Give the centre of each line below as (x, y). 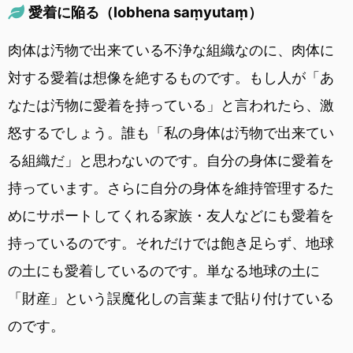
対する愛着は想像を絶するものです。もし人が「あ (171, 77)
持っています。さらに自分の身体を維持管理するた (171, 188)
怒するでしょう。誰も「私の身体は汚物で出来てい (171, 132)
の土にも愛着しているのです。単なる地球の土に (164, 270)
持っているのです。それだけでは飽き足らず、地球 (171, 243)
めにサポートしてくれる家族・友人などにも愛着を (171, 215)
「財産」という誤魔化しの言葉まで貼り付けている (171, 298)
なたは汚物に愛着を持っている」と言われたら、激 (171, 105)
